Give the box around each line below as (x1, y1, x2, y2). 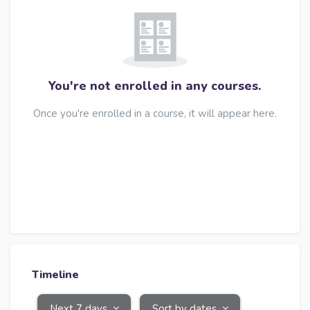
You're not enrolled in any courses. (48, 77, 262, 94)
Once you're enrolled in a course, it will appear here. (33, 106, 277, 120)
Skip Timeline (10, 244, 81, 261)
